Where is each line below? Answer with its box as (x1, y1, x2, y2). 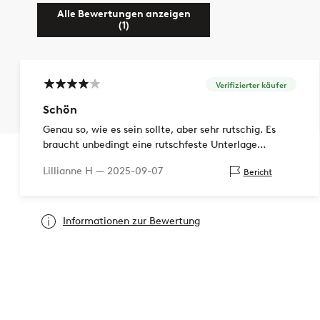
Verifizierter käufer (215, 79, 286, 90)
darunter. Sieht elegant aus (43, 154, 169, 166)
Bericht (243, 166, 272, 177)
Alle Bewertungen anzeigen (56, 8, 191, 21)
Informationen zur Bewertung (63, 215, 200, 228)
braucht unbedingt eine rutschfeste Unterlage (43, 139, 257, 151)
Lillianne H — (43, 165, 107, 178)
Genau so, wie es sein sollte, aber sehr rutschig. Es (43, 124, 276, 136)
